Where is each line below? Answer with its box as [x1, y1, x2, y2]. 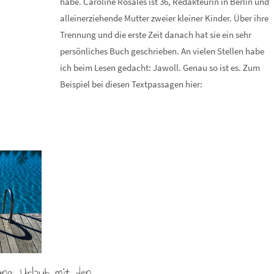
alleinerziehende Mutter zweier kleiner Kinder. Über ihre [60, 12, 269, 24]
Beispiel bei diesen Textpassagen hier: [60, 78, 203, 90]
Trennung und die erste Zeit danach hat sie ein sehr [60, 29, 252, 40]
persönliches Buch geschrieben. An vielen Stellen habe [60, 45, 265, 57]
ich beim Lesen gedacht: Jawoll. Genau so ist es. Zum [60, 62, 261, 73]
